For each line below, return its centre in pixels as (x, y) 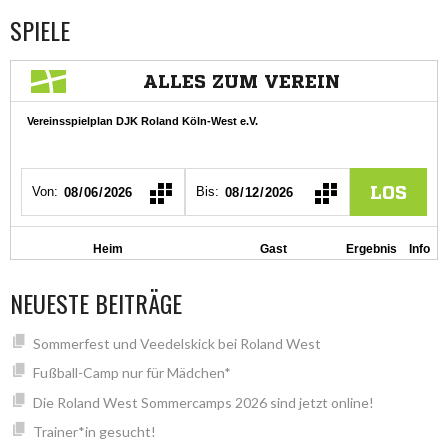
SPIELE (40, 29)
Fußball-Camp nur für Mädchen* (131, 373)
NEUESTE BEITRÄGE (96, 302)
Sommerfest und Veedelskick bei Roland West (176, 343)
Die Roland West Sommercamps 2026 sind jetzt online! (203, 402)
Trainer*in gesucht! (94, 432)
